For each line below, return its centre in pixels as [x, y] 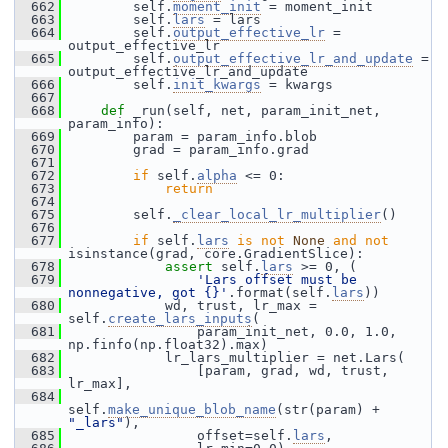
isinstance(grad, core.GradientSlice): [216, 253]
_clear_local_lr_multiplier [277, 214]
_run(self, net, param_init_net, [257, 110]
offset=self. [177, 435]
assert [189, 266]
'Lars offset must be [277, 279]
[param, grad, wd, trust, [225, 370]
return [189, 188]
